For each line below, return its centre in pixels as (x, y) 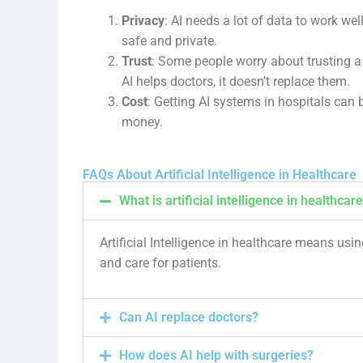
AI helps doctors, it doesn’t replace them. (236, 81)
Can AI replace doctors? (189, 317)
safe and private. (169, 41)
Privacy (143, 21)
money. (142, 122)
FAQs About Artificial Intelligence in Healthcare (220, 175)
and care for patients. (160, 263)
